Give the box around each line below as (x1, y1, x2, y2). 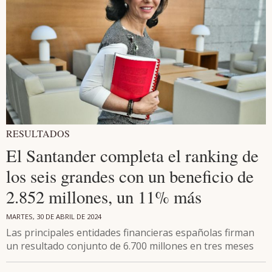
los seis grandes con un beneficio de (6, 164, 254, 188)
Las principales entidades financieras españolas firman (6, 225, 254, 239)
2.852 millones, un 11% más (6, 185, 202, 208)
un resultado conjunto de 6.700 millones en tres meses (6, 239, 254, 253)
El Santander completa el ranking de (6, 143, 259, 167)
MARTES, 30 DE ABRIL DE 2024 (6, 211, 101, 221)
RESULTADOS (6, 126, 70, 140)
